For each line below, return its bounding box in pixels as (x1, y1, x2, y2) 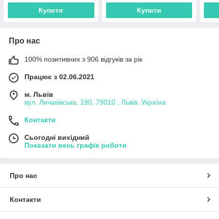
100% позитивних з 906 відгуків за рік (24, 55, 142, 64)
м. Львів (24, 90, 53, 99)
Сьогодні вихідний (24, 133, 89, 142)
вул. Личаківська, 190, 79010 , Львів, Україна (24, 98, 166, 107)
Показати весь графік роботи (24, 141, 127, 150)
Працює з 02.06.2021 (24, 73, 94, 81)
